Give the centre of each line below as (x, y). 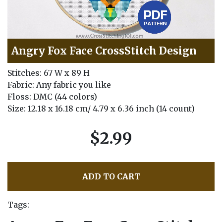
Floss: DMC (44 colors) (52, 97)
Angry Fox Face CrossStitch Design (104, 51)
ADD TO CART (111, 177)
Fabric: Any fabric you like (59, 85)
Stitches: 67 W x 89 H (49, 73)
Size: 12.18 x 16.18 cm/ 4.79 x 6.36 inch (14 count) (101, 109)
